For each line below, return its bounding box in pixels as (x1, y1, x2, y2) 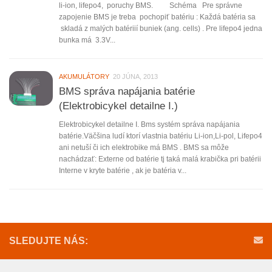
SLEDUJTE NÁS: (9, 236, 88, 246)
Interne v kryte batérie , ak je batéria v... (59, 166, 186, 175)
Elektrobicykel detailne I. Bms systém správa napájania (59, 120, 240, 129)
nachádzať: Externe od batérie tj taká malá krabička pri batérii (59, 155, 261, 164)
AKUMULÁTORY (59, 73, 109, 81)
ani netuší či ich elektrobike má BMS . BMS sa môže (59, 143, 229, 152)
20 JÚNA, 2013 (113, 73, 158, 81)
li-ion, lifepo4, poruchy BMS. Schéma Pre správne (59, 1, 242, 10)
